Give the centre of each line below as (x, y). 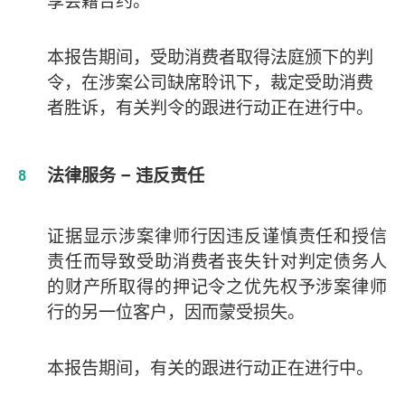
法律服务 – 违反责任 (125, 176)
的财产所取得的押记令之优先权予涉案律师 (217, 287)
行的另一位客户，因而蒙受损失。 (175, 312)
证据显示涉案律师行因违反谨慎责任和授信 (217, 236)
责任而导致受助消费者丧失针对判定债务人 (217, 262)
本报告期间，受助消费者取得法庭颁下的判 (210, 57)
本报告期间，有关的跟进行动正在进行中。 (210, 368)
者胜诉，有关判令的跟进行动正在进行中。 (210, 108)
